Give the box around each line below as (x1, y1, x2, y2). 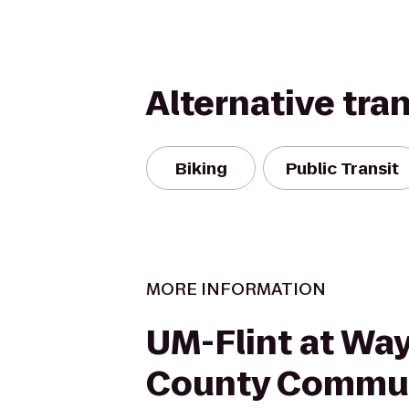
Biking (174, 156, 227, 180)
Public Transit (286, 156, 399, 180)
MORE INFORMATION (146, 278, 326, 300)
